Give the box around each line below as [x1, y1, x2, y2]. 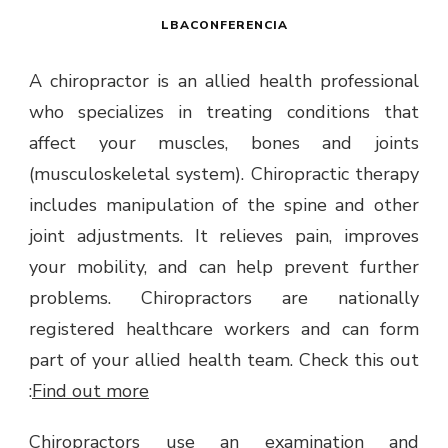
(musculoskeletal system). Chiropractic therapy [29, 161, 419, 186]
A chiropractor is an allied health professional [29, 68, 419, 93]
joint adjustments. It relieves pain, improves [29, 223, 419, 248]
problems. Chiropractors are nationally [29, 285, 419, 310]
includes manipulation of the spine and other [29, 192, 419, 217]
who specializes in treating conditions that [29, 99, 419, 124]
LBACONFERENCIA [160, 16, 288, 33]
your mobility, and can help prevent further [29, 254, 419, 279]
